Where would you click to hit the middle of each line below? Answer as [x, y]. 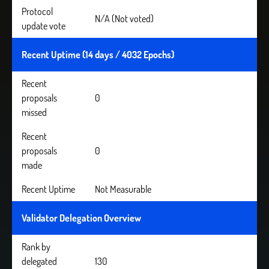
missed [34, 112]
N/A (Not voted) [124, 19]
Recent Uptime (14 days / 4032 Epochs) [98, 55]
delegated [39, 261]
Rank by [36, 247]
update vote [44, 26]
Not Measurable [123, 189]
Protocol [37, 11]
